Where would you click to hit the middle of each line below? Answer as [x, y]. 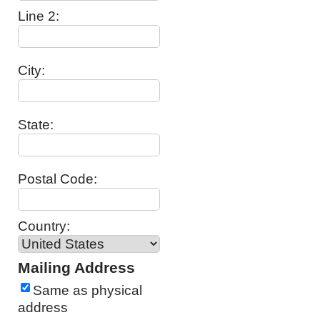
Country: [44, 226]
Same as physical [87, 290]
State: [36, 125]
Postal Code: [57, 179]
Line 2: [39, 16]
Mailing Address [76, 267]
